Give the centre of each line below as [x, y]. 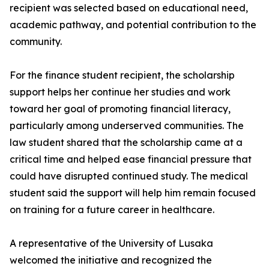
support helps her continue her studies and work [120, 92]
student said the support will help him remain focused [133, 193]
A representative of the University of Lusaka [111, 243]
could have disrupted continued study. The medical [129, 176]
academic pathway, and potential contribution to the [133, 25]
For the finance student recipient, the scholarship [122, 75]
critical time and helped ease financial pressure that [131, 159]
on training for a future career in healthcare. [112, 210]
